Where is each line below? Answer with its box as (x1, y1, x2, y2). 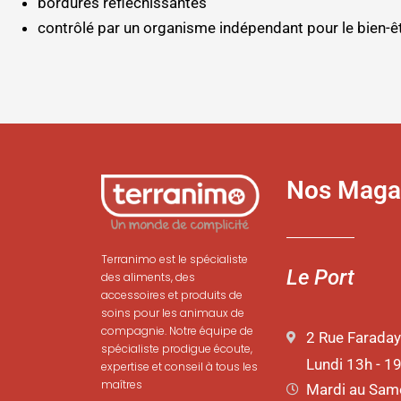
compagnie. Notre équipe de (101, 322, 253, 338)
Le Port (286, 264, 354, 290)
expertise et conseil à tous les (101, 358, 258, 374)
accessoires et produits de (101, 286, 243, 303)
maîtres (101, 376, 142, 392)
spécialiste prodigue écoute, (101, 340, 252, 356)
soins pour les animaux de (101, 304, 244, 320)
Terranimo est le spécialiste (101, 251, 248, 267)
